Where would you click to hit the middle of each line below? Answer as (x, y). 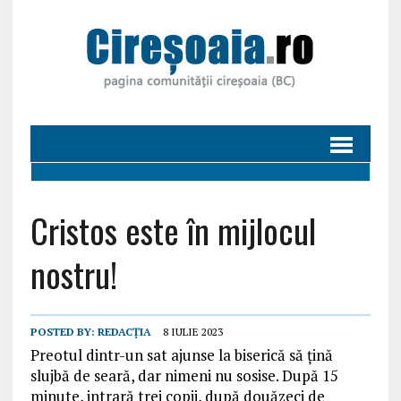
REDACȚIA (124, 332)
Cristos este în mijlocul (173, 230)
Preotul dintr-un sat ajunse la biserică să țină (181, 355)
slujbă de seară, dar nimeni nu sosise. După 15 (184, 375)
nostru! (73, 274)
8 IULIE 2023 (192, 332)
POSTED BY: (64, 332)
